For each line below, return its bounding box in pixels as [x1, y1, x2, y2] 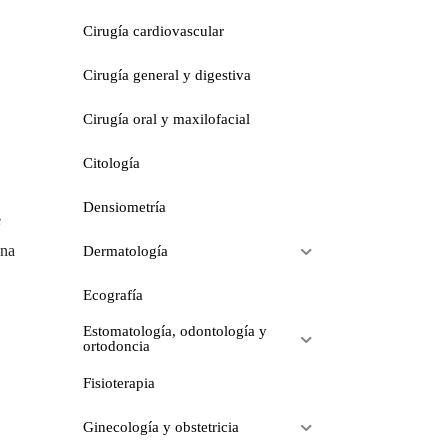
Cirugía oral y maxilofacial [82, 110, 250, 127]
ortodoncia [82, 338, 150, 354]
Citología [82, 154, 140, 171]
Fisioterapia [82, 374, 155, 391]
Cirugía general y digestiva [82, 66, 251, 83]
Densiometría [82, 198, 166, 215]
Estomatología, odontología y [82, 323, 267, 339]
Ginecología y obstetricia [82, 418, 239, 435]
